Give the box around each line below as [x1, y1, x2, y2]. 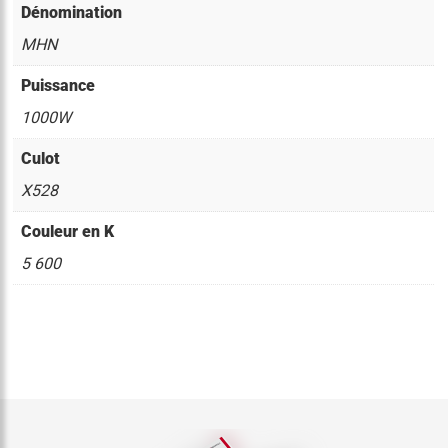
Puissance [21, 75, 96, 95]
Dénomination [21, 2, 123, 22]
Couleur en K [21, 221, 115, 241]
